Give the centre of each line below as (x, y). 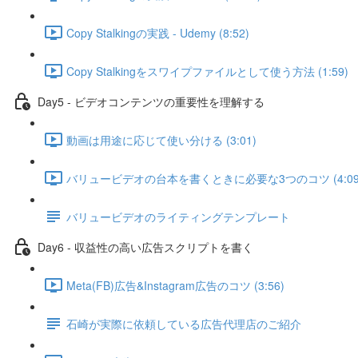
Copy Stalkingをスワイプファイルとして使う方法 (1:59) (207, 71)
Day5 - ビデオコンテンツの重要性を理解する (151, 101)
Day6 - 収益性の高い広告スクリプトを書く (145, 247)
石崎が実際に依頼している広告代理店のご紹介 (184, 323)
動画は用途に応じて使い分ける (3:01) (161, 139)
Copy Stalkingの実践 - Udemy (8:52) (158, 32)
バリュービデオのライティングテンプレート (178, 216)
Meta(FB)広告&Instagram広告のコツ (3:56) (175, 285)
